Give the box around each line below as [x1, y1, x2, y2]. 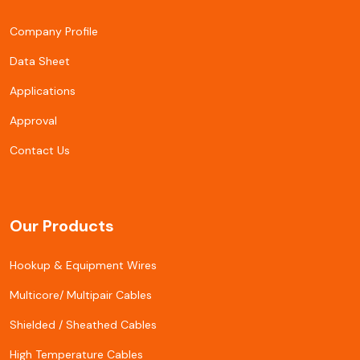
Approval [10, 113, 57, 129]
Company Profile [10, 24, 98, 39]
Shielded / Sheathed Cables [10, 317, 157, 333]
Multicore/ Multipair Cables [10, 288, 152, 303]
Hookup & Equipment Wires [10, 258, 157, 273]
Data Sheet [10, 54, 70, 69]
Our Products [10, 215, 114, 237]
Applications [10, 84, 76, 99]
